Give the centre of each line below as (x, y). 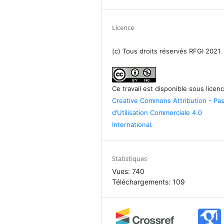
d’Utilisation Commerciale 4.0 (157, 113)
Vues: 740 (128, 171)
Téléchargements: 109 (149, 182)
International (132, 125)
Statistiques (130, 159)
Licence (123, 28)
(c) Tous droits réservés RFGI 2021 (166, 51)
